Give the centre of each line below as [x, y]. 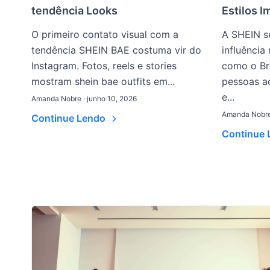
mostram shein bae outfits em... [103, 81]
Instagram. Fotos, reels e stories [104, 66]
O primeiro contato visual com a [105, 34]
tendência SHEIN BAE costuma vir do [116, 50]
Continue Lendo [70, 118]
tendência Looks [74, 11]
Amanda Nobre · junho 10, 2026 [84, 99]
